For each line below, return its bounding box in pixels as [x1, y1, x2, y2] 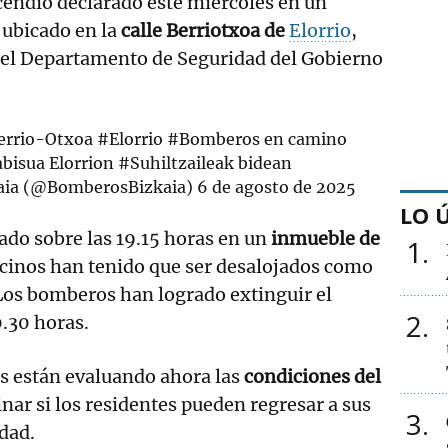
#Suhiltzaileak [117, 152, 234, 173]
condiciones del [244, 364, 381, 388]
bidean [233, 152, 292, 173]
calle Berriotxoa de [117, 18, 289, 42]
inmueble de [267, 226, 380, 250]
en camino [259, 128, 347, 149]
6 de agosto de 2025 [197, 176, 357, 197]
